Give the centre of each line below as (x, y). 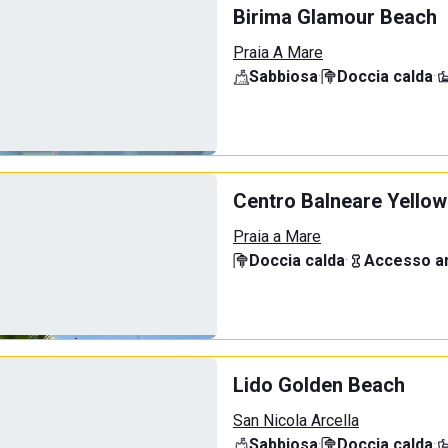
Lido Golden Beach (319, 385)
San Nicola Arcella (296, 420)
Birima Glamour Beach (335, 17)
